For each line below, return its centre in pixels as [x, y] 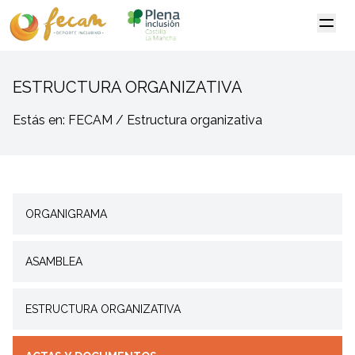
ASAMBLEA [54, 261]
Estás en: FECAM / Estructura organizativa [137, 120]
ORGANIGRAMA [66, 214]
